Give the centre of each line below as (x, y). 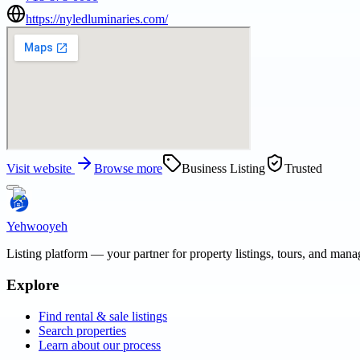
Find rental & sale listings (103, 316)
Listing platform (47, 254)
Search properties (82, 330)
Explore (33, 285)
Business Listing (223, 169)
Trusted (303, 169)
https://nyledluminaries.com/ (97, 19)
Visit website (41, 169)
